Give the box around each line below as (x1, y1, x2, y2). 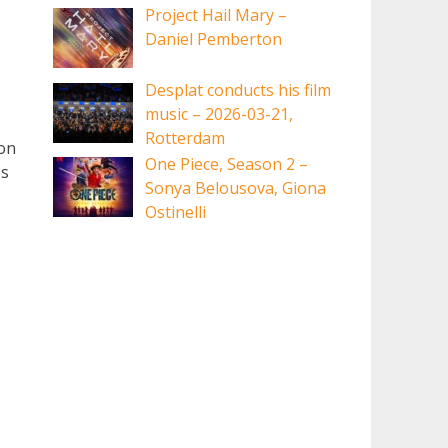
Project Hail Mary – (145, 4, 288, 27)
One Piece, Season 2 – (145, 153, 309, 176)
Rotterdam (145, 126, 226, 149)
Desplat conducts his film (145, 78, 332, 101)
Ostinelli (145, 201, 207, 224)
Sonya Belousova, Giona (145, 177, 327, 200)
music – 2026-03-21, (145, 102, 294, 125)
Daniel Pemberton (145, 28, 283, 51)
